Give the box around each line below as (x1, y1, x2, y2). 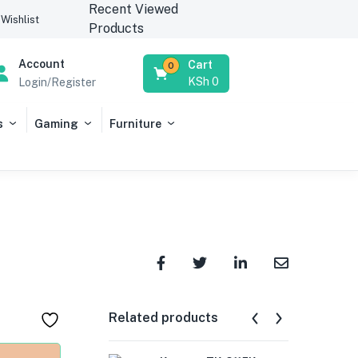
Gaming (34, 117, 78, 130)
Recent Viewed (88, 2, 178, 17)
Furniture (109, 117, 161, 130)
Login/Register (18, 76, 96, 89)
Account (18, 58, 65, 70)
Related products (109, 310, 218, 325)
